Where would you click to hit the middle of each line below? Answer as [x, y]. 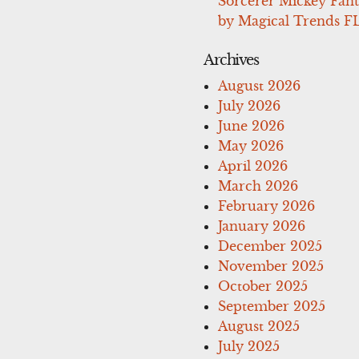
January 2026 [261, 226]
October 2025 [262, 286]
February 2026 [266, 206]
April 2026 [252, 165]
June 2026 [251, 125]
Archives [231, 60]
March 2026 [258, 186]
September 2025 [271, 306]
